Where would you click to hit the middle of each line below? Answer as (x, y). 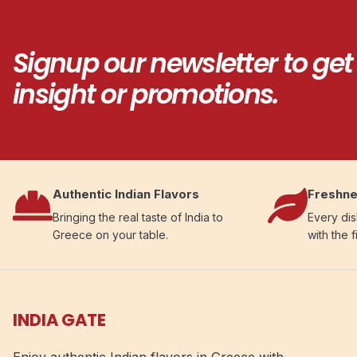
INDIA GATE (59, 320)
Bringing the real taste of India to (138, 217)
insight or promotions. (146, 95)
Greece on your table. (110, 234)
